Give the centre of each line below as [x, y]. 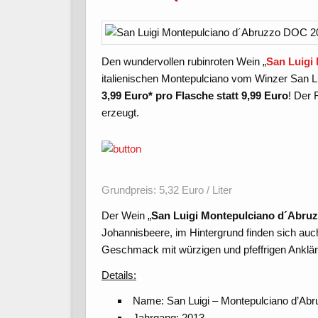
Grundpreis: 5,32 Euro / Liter [167, 190]
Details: [119, 275]
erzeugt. [121, 113]
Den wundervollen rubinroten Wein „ [184, 62]
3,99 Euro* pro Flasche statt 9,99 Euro [195, 96]
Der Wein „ [127, 215]
